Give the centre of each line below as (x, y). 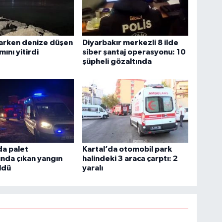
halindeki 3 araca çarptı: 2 (130, 159)
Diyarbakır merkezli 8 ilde (131, 42)
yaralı (93, 168)
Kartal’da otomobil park (127, 149)
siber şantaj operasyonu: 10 (134, 52)
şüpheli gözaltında (117, 61)
